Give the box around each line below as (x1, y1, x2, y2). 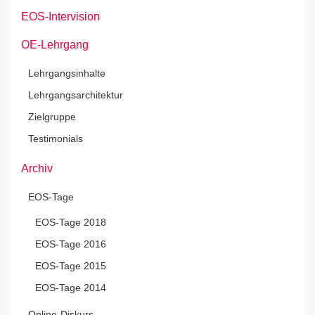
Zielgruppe (28, 111, 76, 122)
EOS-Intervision (21, 11, 100, 22)
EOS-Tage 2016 (35, 238, 106, 250)
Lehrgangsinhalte (28, 67, 105, 79)
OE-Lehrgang (21, 39, 89, 51)
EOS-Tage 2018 (35, 217, 106, 228)
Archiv (21, 162, 53, 174)
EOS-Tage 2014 (35, 282, 106, 293)
